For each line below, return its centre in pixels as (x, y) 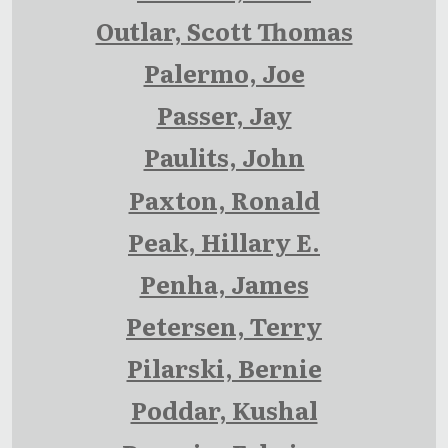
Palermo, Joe (224, 72)
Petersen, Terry (224, 326)
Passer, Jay (224, 115)
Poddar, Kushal (224, 410)
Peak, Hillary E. (224, 241)
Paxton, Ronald (224, 199)
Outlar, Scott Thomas (224, 30)
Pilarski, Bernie (224, 368)
